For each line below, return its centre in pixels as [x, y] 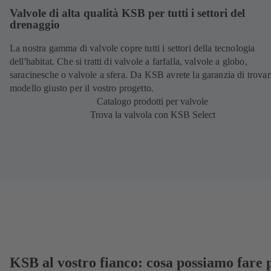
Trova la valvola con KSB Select [152, 115]
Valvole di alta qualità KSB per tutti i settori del [127, 13]
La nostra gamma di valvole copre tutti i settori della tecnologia [132, 48]
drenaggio [35, 24]
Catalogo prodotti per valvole [152, 102]
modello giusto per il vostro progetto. [82, 88]
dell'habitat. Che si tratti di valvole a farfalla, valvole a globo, [129, 62]
